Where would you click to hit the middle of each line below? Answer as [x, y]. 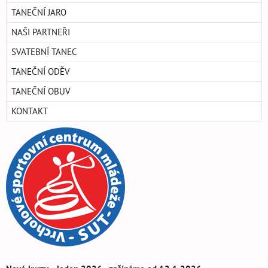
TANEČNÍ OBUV [41, 92]
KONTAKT [30, 111]
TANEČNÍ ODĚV [41, 72]
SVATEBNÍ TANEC [44, 52]
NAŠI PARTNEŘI [41, 32]
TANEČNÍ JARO [39, 13]
